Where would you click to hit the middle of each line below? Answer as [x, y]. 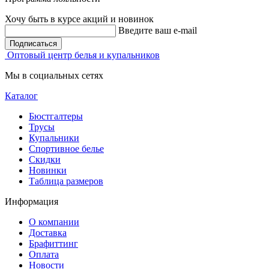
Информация [32, 201]
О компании [54, 222]
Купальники [54, 138]
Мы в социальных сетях [54, 75]
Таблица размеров [66, 181]
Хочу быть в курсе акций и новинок [79, 19]
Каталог [21, 95]
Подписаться [33, 43]
